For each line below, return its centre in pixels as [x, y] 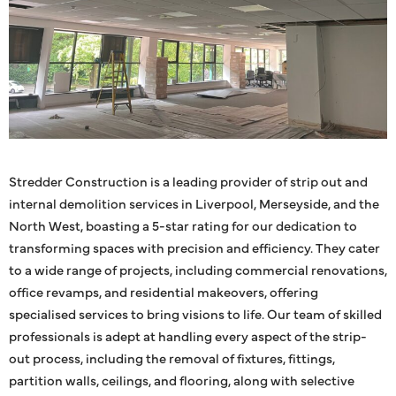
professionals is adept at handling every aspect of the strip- [188, 335]
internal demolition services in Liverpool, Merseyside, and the [194, 202]
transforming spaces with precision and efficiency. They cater [194, 247]
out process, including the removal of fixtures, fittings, [172, 357]
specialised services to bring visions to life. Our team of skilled [195, 313]
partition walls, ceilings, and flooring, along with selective [182, 379]
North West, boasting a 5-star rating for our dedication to [183, 225]
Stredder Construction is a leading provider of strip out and [188, 180]
